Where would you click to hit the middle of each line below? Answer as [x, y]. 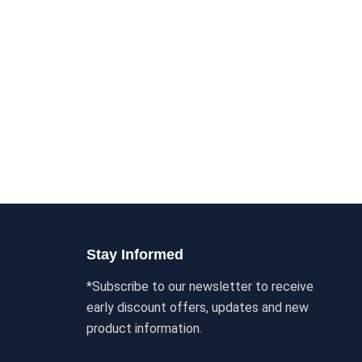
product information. [144, 328]
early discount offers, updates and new [198, 307]
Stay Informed [135, 255]
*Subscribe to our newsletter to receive [200, 286]
